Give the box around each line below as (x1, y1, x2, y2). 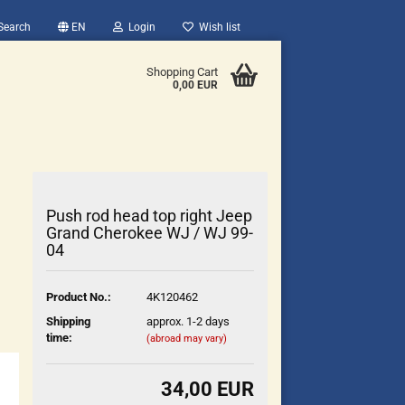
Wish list (193, 21, 240, 33)
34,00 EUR (161, 378, 254, 400)
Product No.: (46, 289, 112, 304)
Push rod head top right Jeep (46, 206, 253, 225)
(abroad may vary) (146, 332, 227, 344)
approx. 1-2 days (146, 314, 230, 328)
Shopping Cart (146, 65, 218, 79)
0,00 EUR (172, 79, 218, 91)
